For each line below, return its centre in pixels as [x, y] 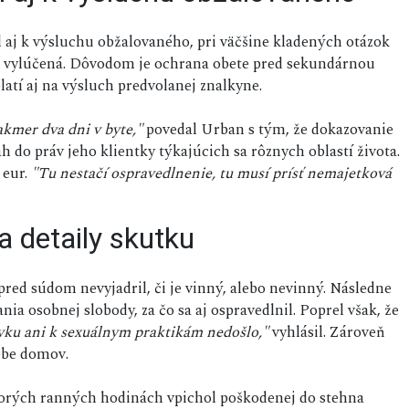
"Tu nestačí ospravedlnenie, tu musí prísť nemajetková [211, 174]
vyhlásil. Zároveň [327, 333]
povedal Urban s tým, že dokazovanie [268, 130]
